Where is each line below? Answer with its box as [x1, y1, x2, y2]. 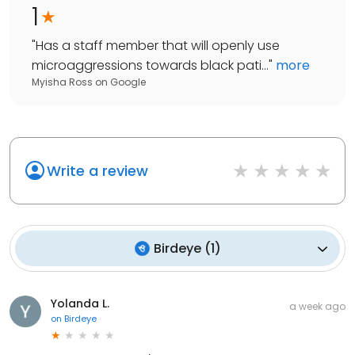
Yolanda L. [51, 296, 109, 312]
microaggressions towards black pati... [32, 56, 269, 75]
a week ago [289, 300, 345, 314]
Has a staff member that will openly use [36, 36, 280, 55]
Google [110, 75, 146, 90]
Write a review [47, 161, 148, 181]
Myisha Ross [32, 75, 93, 90]
